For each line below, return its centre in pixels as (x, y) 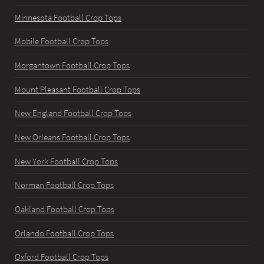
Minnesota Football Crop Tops (68, 17)
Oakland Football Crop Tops (65, 209)
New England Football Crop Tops (73, 113)
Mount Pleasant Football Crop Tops (77, 89)
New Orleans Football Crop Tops (72, 137)
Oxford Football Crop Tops (62, 257)
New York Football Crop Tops (66, 161)
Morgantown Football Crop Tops (72, 65)
